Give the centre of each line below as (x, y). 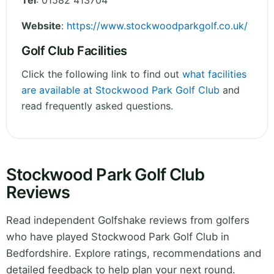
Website (41, 26)
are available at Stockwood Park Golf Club (120, 90)
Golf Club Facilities (74, 51)
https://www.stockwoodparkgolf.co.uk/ (157, 26)
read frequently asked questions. (97, 106)
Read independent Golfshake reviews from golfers (128, 220)
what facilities (214, 74)
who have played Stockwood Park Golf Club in (118, 237)
